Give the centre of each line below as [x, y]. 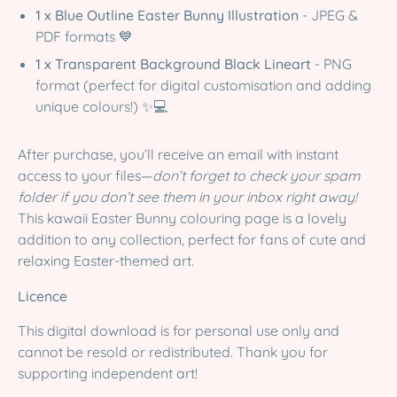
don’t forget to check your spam [256, 175]
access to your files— [85, 175]
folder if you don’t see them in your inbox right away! [187, 196]
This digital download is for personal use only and [179, 331]
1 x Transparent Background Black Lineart [173, 63]
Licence [43, 296]
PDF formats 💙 [84, 37]
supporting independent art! [108, 374]
